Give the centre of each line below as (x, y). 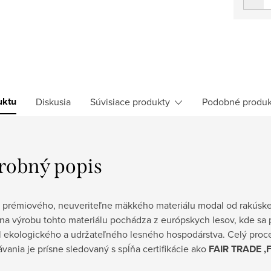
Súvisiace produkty (130, 101)
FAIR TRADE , (237, 249)
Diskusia (53, 101)
